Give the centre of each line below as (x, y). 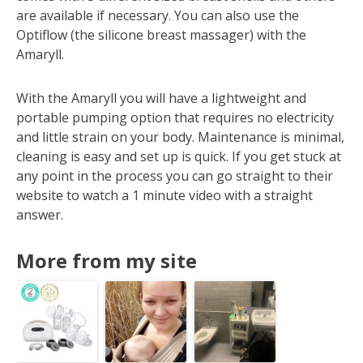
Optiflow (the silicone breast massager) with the (161, 34)
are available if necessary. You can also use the (158, 15)
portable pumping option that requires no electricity (175, 117)
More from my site (107, 260)
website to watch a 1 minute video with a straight (164, 195)
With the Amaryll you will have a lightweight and (161, 98)
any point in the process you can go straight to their (175, 175)
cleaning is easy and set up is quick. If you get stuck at (179, 156)
